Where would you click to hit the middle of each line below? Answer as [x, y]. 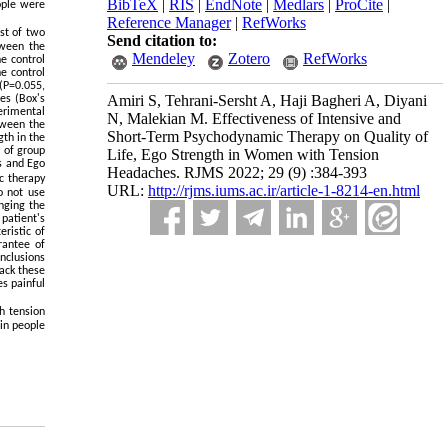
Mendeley [163, 58]
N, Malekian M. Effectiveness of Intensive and [254, 118]
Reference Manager [169, 22]
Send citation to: [162, 40]
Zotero [249, 58]
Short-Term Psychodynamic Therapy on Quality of [267, 136]
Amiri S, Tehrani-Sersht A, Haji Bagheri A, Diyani [267, 100]
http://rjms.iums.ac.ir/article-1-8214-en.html [284, 190]
